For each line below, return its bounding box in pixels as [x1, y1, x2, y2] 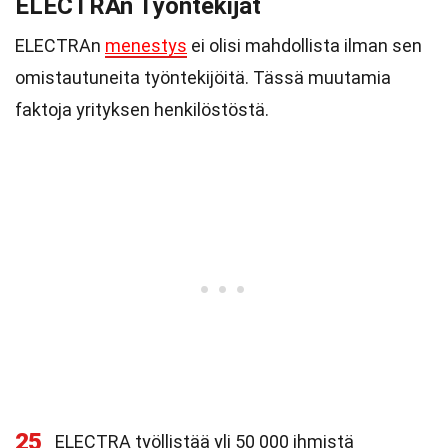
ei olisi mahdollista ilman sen [187, 35, 422, 56]
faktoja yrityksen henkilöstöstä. [15, 99, 269, 120]
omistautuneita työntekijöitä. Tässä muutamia [15, 67, 391, 88]
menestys [105, 35, 187, 56]
